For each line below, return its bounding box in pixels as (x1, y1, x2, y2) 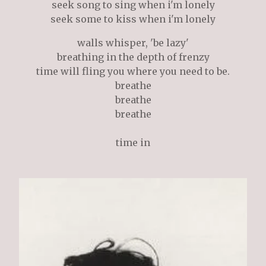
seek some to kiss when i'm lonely (50, 13, 216, 26)
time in (116, 137, 150, 149)
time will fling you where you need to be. (36, 65, 230, 78)
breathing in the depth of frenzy (56, 51, 210, 64)
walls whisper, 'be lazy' (77, 37, 189, 49)
